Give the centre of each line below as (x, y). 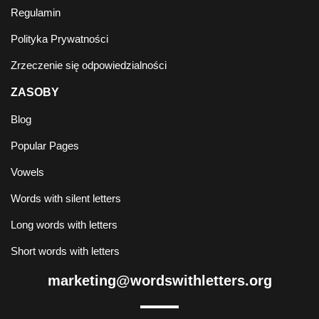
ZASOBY (35, 93)
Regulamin (36, 13)
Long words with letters (64, 225)
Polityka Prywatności (59, 39)
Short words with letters (65, 251)
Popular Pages (45, 146)
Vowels (27, 172)
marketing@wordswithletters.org (159, 281)
